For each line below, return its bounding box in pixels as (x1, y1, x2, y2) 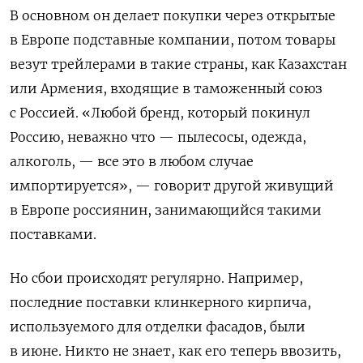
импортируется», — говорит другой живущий (10, 177, 334, 194)
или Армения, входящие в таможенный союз (10, 80, 322, 97)
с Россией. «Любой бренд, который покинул (10, 105, 310, 122)
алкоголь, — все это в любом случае (10, 153, 254, 170)
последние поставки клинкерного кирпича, (10, 294, 311, 311)
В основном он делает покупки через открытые (10, 7, 335, 24)
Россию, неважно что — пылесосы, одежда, (10, 129, 306, 146)
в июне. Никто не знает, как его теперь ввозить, (10, 343, 341, 360)
